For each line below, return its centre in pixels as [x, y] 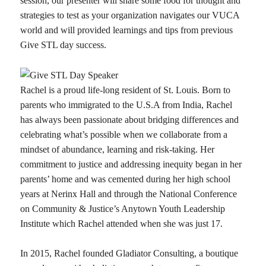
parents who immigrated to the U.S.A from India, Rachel [126, 104]
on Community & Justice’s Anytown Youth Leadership [122, 208]
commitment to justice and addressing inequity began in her [131, 164]
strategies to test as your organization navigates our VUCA [129, 15]
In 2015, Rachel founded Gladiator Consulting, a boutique [129, 254]
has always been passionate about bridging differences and [129, 119]
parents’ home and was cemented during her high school [125, 179]
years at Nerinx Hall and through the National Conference [128, 194]
